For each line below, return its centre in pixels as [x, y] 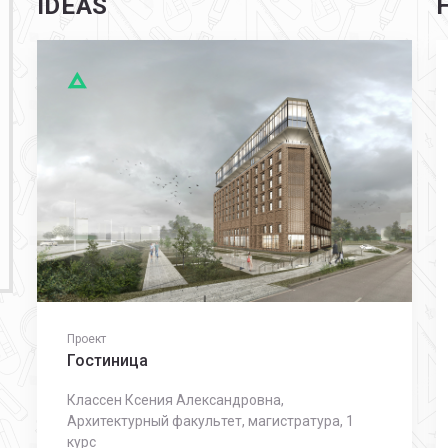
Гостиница [107, 361]
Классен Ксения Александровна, [175, 400]
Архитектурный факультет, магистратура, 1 [210, 421]
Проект [86, 339]
